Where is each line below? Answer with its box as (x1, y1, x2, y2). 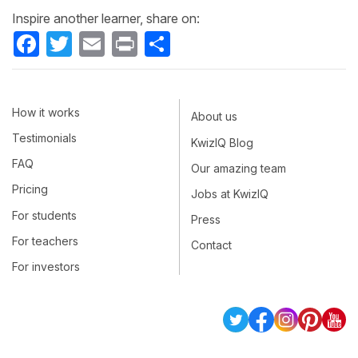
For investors (12, 260, 80, 273)
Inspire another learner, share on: (12, 10, 200, 26)
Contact (191, 238, 232, 253)
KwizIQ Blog (191, 135, 253, 149)
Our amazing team (191, 161, 286, 175)
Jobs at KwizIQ (191, 187, 268, 201)
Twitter (72, 30, 112, 46)
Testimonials (12, 131, 77, 145)
